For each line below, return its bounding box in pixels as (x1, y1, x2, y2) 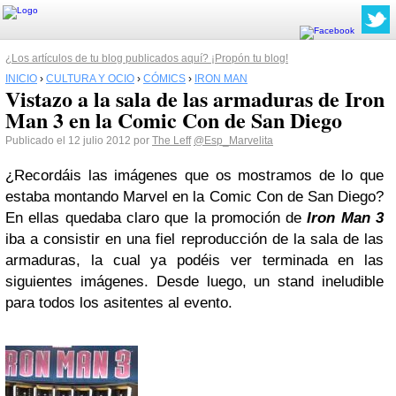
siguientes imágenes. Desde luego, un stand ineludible (5, 273, 384, 290)
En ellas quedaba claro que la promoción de (5, 209, 308, 226)
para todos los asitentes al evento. (5, 294, 232, 311)
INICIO (5, 72, 37, 85)
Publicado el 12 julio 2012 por (5, 134, 152, 147)
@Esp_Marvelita (194, 134, 273, 147)
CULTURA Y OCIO (46, 72, 134, 85)
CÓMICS (143, 72, 186, 85)
